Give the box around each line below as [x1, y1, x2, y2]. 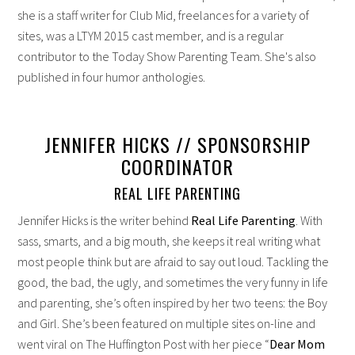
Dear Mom [269, 335, 326, 352]
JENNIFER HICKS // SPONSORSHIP [44, 129, 311, 158]
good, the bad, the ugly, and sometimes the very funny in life [17, 273, 329, 290]
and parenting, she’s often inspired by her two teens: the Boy [17, 294, 328, 311]
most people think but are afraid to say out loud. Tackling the [17, 253, 330, 269]
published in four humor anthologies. [17, 68, 206, 85]
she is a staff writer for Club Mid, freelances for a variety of [17, 6, 310, 23]
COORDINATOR [121, 151, 234, 181]
